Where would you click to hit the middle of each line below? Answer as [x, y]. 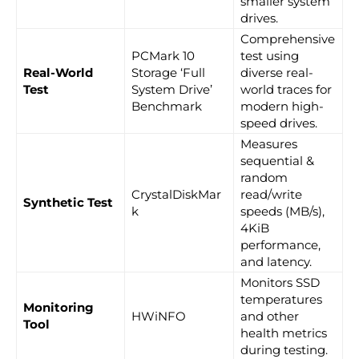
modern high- [282, 106]
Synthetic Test [68, 202]
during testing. [284, 349]
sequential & [277, 160]
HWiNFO [159, 316]
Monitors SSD [280, 282]
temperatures [281, 299]
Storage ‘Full [168, 72]
